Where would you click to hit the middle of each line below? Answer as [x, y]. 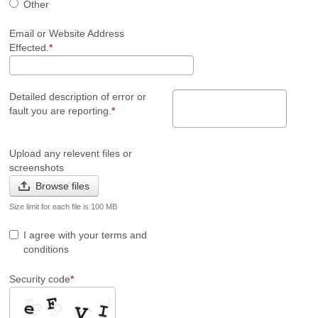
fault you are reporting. [60, 111]
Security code [40, 279]
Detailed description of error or [78, 97]
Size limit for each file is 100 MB [63, 207]
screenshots [37, 168]
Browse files [62, 186]
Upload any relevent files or [71, 153]
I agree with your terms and [85, 235]
